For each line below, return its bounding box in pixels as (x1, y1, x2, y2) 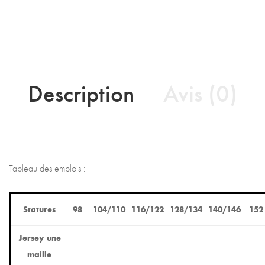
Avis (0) (163, 76, 237, 108)
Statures (23, 203, 56, 215)
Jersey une (18, 231, 61, 243)
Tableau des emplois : (9, 162, 85, 174)
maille (27, 248, 51, 260)
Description (28, 76, 134, 108)
